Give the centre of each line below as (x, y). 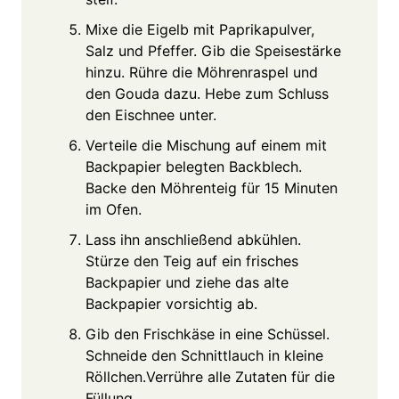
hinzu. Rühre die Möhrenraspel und (202, 72)
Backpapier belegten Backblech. (194, 166)
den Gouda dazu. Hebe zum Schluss (207, 93)
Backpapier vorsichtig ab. (171, 303)
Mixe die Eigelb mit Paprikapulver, (200, 29)
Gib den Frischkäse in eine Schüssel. (208, 334)
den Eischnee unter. (151, 114)
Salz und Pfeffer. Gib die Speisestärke (213, 50)
